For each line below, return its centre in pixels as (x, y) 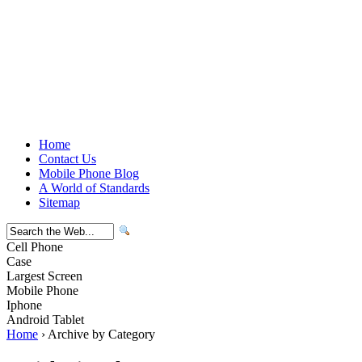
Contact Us (67, 159)
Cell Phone (35, 247)
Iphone (24, 305)
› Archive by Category (97, 334)
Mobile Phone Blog (89, 173)
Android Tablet (45, 320)
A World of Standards (94, 188)
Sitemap (59, 202)
